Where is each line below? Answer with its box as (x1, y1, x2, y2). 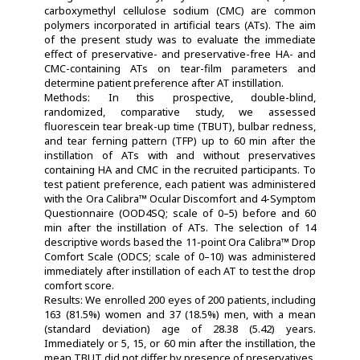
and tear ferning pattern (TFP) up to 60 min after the (44, 133, 316, 148)
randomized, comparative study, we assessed (44, 104, 316, 119)
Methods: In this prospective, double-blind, (44, 89, 316, 104)
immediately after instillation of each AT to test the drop (44, 263, 316, 278)
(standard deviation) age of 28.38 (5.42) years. (44, 321, 316, 336)
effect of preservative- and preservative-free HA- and (44, 46, 316, 61)
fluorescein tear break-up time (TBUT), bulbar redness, (44, 118, 316, 133)
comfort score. (44, 277, 114, 292)
